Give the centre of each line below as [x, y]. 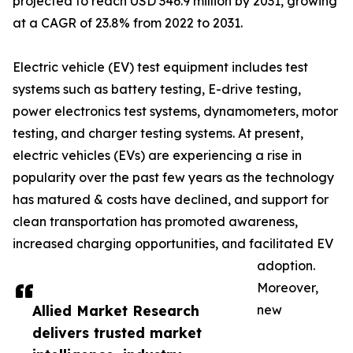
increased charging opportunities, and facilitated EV [173, 243]
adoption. [286, 266]
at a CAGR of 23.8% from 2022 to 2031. [128, 23]
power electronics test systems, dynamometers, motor [175, 111]
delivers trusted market [117, 333]
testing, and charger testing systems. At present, [158, 133]
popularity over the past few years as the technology [173, 177]
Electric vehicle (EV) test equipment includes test [160, 67]
